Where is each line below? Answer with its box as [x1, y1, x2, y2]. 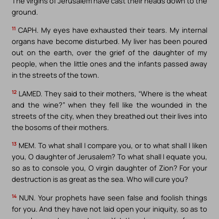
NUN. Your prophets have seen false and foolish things [17, 192, 207, 202]
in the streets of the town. [12, 70, 99, 80]
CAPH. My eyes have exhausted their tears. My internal [16, 25, 207, 35]
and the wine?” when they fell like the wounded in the [12, 99, 207, 109]
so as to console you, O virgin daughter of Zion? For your [12, 163, 207, 173]
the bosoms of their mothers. [12, 122, 109, 132]
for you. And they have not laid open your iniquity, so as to [12, 203, 207, 214]
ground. [12, 6, 38, 17]
